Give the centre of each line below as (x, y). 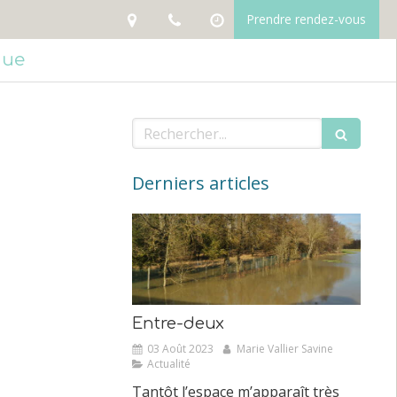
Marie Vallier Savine (284, 349)
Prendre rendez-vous (306, 19)
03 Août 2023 (180, 349)
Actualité (168, 364)
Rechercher (171, 127)
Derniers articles (200, 183)
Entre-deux (178, 324)
